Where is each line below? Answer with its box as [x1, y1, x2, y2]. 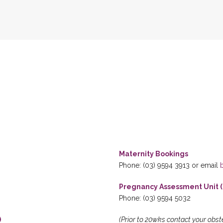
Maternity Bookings [119, 150, 190, 158]
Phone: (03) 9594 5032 [119, 194, 191, 202]
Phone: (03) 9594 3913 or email [119, 161, 220, 169]
